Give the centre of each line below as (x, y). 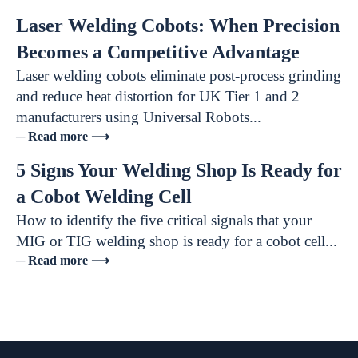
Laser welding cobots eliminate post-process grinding (179, 76)
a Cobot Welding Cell (104, 197)
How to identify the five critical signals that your (164, 220)
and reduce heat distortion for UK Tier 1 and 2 (158, 96)
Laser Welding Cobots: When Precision (178, 26)
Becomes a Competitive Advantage (158, 52)
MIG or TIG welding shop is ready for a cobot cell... (177, 241)
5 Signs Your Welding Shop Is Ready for (179, 170)
